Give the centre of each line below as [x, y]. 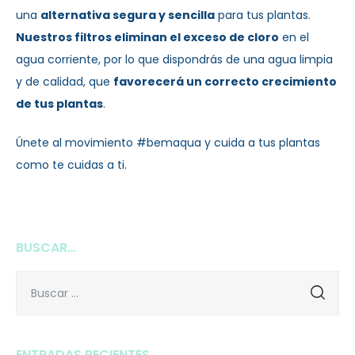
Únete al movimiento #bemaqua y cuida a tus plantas [168, 142]
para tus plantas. [263, 15]
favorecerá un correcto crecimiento [225, 81]
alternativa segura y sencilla [128, 15]
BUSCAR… [46, 247]
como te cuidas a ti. [71, 164]
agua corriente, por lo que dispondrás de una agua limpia [174, 59]
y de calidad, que [65, 81]
